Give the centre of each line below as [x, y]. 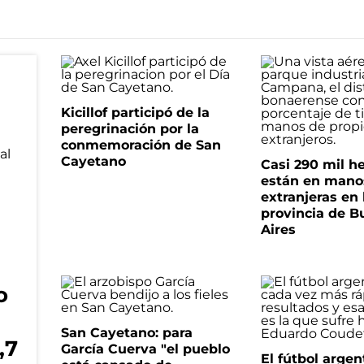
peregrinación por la [130, 129]
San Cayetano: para [126, 333]
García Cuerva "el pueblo [145, 349]
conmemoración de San [141, 145]
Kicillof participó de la [135, 113]
